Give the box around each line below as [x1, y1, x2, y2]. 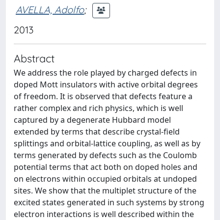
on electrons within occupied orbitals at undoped [14, 173, 197, 184]
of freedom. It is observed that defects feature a [14, 91, 192, 102]
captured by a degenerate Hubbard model [14, 114, 171, 125]
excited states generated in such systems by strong [14, 197, 204, 208]
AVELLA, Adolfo [16, 3, 84, 16]
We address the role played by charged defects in [14, 67, 197, 78]
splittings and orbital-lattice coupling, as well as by [14, 138, 200, 149]
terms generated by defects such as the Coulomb [14, 150, 197, 161]
